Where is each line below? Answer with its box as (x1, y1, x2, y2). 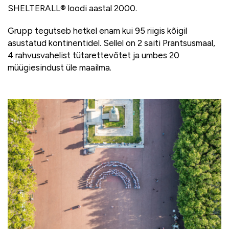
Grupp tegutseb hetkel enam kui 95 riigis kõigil (8, 25, 187, 36)
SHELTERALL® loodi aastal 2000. (8, 3, 137, 13)
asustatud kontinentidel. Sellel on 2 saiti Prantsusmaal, (8, 37, 215, 48)
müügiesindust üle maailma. (8, 62, 111, 73)
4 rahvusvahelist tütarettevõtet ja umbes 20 (8, 50, 179, 60)
